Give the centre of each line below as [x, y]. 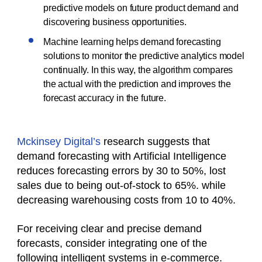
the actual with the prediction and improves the [137, 84]
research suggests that [155, 141]
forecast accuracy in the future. [105, 98]
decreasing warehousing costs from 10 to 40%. [128, 200]
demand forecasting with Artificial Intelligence [122, 156]
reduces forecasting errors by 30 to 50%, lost [121, 170]
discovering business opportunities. [116, 22]
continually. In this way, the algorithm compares [138, 70]
